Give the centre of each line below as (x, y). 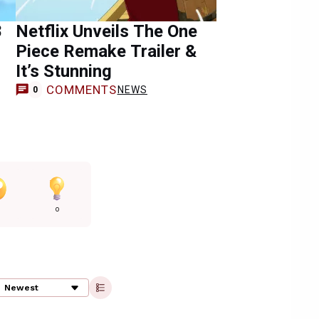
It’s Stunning (64, 71)
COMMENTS (82, 89)
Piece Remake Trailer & (106, 51)
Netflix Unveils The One (106, 31)
